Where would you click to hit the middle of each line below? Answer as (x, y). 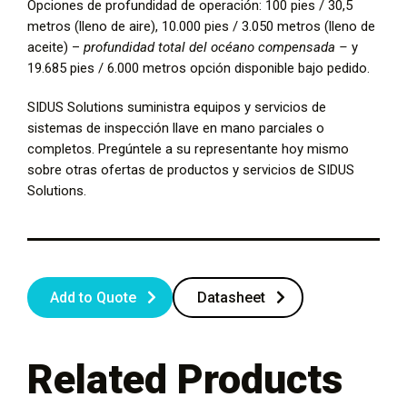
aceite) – (55, 47)
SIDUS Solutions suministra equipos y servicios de (177, 107)
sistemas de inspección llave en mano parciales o (176, 128)
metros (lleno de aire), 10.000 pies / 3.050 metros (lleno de (201, 26)
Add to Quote (93, 297)
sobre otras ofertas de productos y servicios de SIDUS (191, 169)
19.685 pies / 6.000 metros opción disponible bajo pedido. (199, 68)
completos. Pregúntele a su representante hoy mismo (188, 149)
